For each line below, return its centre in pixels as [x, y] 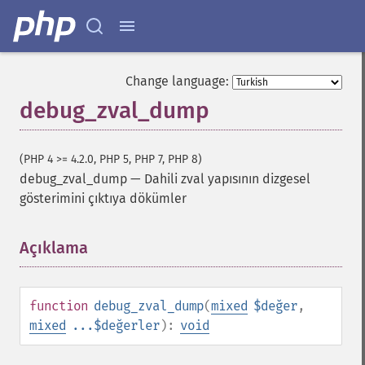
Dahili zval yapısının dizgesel [227, 179]
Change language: [177, 81]
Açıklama [54, 248]
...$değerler [116, 325]
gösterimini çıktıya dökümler [103, 198]
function [59, 306]
